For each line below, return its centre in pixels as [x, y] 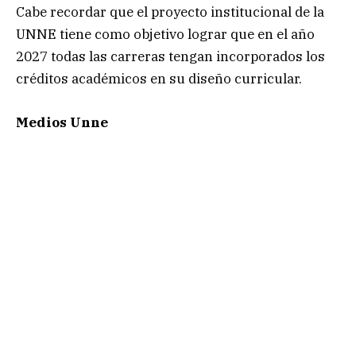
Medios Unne [62, 122]
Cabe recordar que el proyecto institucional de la [170, 12]
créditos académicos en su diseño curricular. [159, 79]
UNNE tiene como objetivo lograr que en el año [165, 35]
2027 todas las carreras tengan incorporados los [170, 57]
